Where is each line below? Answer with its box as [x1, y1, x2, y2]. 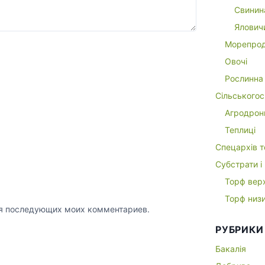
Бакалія [215, 244, 246, 254]
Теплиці [225, 125, 256, 135]
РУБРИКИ [215, 224, 264, 235]
